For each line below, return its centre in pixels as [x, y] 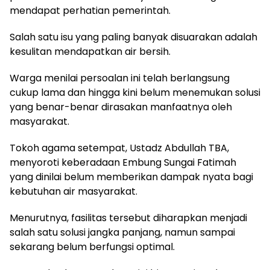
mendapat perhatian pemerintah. [90, 11]
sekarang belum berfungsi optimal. [92, 247]
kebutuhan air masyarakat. [74, 191]
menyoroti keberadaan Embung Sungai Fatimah [123, 162]
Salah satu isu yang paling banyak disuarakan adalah [133, 37]
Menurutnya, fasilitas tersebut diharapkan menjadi [128, 218]
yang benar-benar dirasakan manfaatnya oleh [121, 107]
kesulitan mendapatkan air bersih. [90, 52]
